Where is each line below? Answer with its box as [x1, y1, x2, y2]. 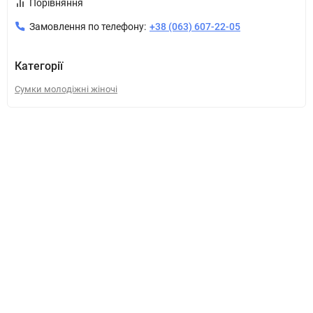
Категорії [15, 59, 63, 73]
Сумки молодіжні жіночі [15, 84, 117, 94]
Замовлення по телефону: [29, 21, 146, 32]
